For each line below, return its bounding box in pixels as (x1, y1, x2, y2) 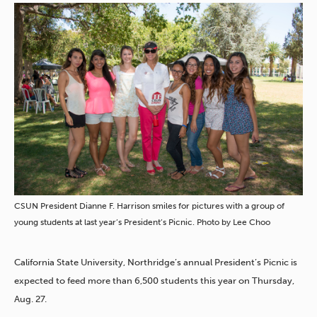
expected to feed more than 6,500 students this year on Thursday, (14, 275, 294, 287)
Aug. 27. (14, 294, 47, 305)
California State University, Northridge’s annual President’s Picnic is (14, 257, 297, 268)
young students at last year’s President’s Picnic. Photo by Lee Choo (14, 217, 270, 228)
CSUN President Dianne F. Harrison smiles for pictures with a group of (14, 201, 284, 212)
